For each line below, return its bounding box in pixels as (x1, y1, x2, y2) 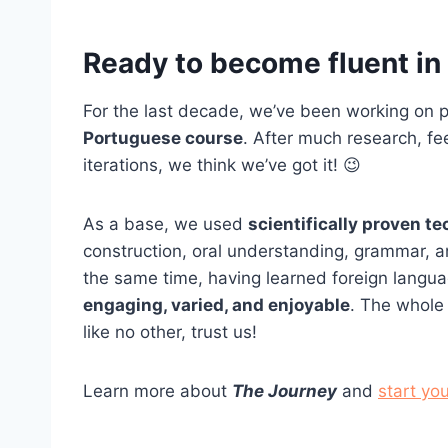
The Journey (232, 380, 337, 401)
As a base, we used (83, 213, 248, 234)
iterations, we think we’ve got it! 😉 (83, 154, 361, 175)
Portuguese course (83, 127, 243, 148)
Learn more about (83, 380, 232, 401)
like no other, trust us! (83, 321, 257, 342)
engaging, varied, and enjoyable (83, 294, 350, 315)
